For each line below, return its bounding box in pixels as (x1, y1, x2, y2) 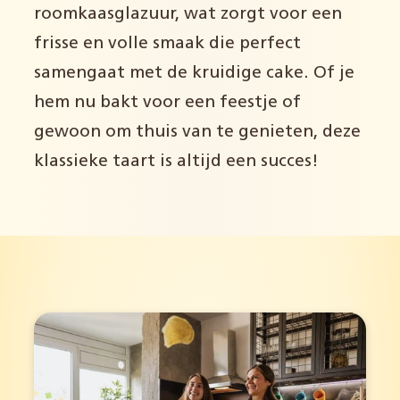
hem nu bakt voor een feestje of (34, 94, 302, 112)
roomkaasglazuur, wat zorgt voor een (34, 5, 343, 23)
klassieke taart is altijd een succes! (34, 153, 320, 171)
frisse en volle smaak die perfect (34, 35, 302, 53)
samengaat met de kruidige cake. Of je (34, 64, 355, 82)
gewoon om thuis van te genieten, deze (34, 123, 362, 141)
